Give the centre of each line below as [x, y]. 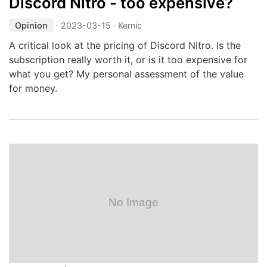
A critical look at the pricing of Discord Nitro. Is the [125, 45]
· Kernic [126, 25]
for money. [33, 88]
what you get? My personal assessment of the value [126, 74]
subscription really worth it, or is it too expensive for [128, 60]
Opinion [31, 25]
